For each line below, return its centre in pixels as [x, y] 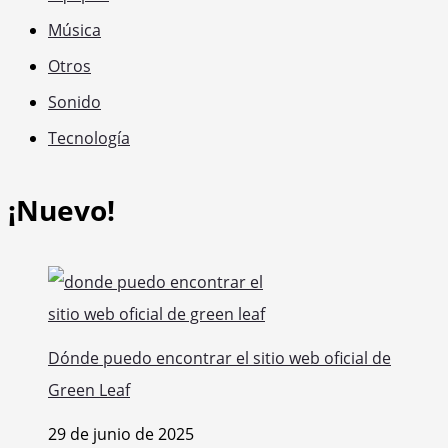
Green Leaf [89, 390]
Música [74, 30]
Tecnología [89, 138]
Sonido [74, 102]
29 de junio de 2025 [121, 434]
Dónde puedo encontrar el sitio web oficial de [219, 358]
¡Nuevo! [61, 210]
